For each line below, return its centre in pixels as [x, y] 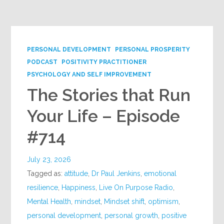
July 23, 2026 [49, 159]
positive [174, 215]
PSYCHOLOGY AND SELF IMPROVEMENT [89, 74]
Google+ [32, 10]
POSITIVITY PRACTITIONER [104, 62]
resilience [43, 187]
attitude [76, 173]
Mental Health [49, 201]
